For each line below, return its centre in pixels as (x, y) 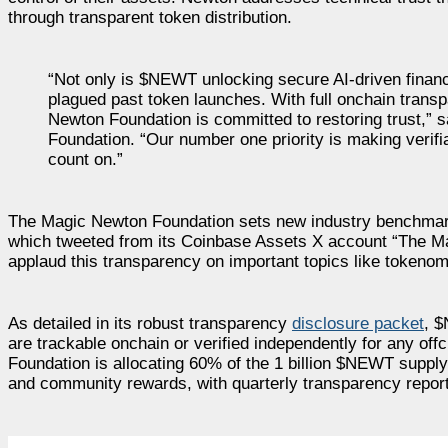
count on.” (85, 159)
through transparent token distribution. (150, 17)
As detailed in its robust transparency (150, 323)
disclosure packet (358, 323)
